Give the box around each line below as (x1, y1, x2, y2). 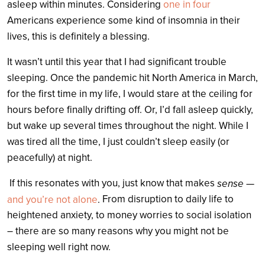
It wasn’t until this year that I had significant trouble (7, 55, 227, 68)
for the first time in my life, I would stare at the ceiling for (7, 87, 253, 100)
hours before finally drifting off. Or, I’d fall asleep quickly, (7, 103, 253, 116)
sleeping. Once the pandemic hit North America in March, (7, 71, 258, 84)
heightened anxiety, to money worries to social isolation (7, 208, 251, 221)
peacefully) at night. (7, 151, 95, 164)
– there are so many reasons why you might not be (7, 224, 229, 237)
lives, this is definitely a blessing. (7, 30, 150, 43)
